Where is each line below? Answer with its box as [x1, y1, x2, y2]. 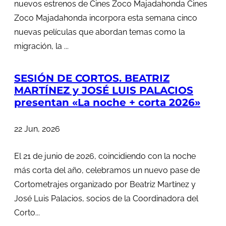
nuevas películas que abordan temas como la [14, 27, 185, 37]
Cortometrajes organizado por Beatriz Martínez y [14, 179, 196, 189]
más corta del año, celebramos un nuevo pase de [14, 165, 200, 175]
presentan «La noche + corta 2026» [14, 96, 200, 109]
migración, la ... [14, 41, 69, 51]
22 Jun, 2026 [14, 124, 60, 134]
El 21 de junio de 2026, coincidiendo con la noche [14, 151, 196, 161]
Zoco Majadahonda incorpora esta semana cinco [14, 13, 197, 23]
